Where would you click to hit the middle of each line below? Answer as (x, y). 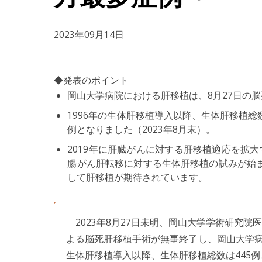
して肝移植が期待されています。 (138, 177)
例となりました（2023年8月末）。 (142, 129)
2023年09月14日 (89, 35)
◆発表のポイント (91, 80)
